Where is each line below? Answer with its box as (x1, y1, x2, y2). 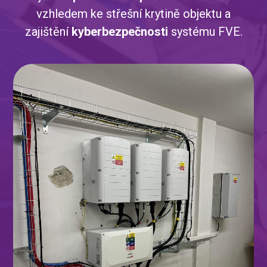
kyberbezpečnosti (71, 24, 171, 39)
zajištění (24, 24, 72, 39)
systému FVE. (170, 24, 243, 39)
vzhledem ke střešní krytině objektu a (36, 7, 231, 21)
